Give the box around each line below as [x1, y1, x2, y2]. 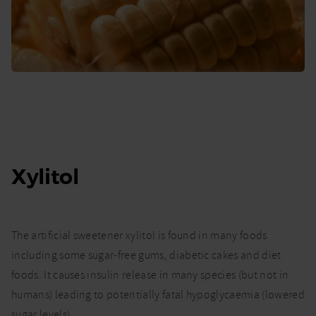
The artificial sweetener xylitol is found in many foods [11, 228, 267, 243]
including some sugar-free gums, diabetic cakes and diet [11, 248, 281, 262]
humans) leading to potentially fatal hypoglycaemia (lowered [11, 287, 305, 302]
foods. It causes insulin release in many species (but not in [11, 267, 289, 282]
